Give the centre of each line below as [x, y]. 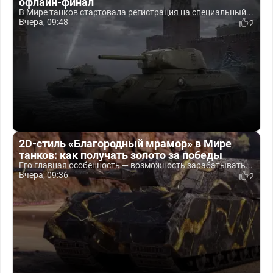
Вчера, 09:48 [44, 22]
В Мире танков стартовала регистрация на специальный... [136, 12]
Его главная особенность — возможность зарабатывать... [136, 165]
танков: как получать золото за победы [121, 155]
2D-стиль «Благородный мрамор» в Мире [125, 144]
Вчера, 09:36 [44, 175]
